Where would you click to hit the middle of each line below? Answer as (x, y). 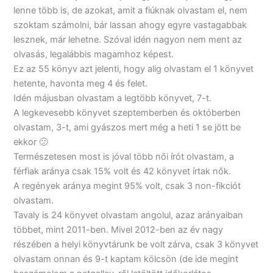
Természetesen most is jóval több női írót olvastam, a (124, 156)
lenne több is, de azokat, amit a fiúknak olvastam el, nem (131, 10)
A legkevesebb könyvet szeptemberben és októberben (127, 112)
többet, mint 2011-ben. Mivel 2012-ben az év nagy (119, 229)
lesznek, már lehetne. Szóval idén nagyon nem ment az (128, 39)
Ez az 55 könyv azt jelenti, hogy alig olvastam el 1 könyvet (134, 69)
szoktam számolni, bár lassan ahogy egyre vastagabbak (130, 25)
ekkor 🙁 (31, 142)
